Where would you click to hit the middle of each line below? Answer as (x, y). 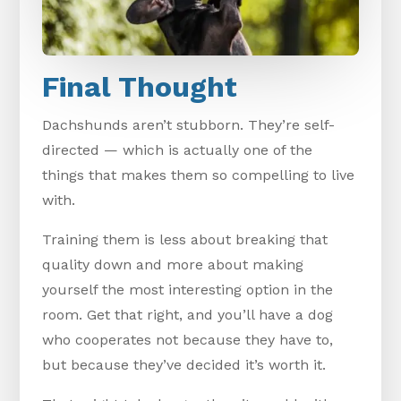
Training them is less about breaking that (185, 240)
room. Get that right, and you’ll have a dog (188, 315)
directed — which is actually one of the (178, 150)
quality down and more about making (173, 265)
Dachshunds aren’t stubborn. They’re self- (189, 125)
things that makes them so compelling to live (199, 175)
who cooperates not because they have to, (188, 340)
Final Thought (140, 87)
